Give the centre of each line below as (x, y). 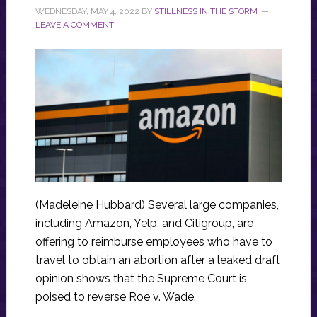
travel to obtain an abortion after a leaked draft (157, 260)
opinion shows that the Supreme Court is (141, 279)
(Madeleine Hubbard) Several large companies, (157, 205)
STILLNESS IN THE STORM (206, 11)
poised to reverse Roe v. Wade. (115, 297)
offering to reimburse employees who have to (154, 242)
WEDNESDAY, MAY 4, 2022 (87, 11)
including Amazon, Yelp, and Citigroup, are (144, 224)
